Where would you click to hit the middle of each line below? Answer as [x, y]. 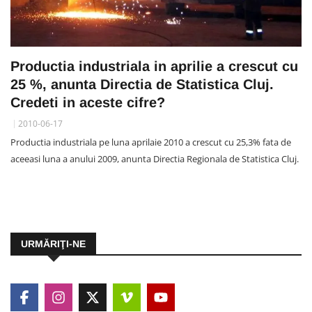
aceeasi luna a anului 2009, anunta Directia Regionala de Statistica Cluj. [155, 159]
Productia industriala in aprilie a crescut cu [154, 67]
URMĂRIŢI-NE [53, 244]
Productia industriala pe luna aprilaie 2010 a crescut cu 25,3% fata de [151, 142]
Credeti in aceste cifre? [88, 103]
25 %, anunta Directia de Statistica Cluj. [142, 85]
